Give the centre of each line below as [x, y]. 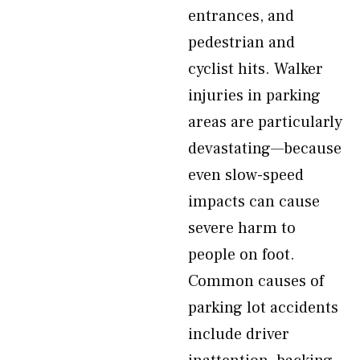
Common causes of [256, 281]
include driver [239, 334]
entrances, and [241, 16]
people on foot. [241, 255]
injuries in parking [254, 96]
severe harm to [242, 228]
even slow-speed [246, 175]
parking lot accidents [263, 308]
